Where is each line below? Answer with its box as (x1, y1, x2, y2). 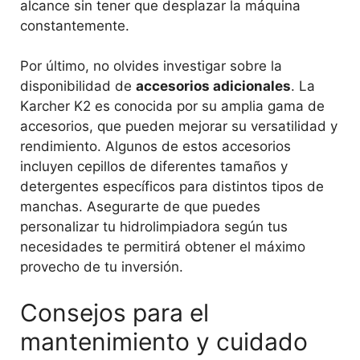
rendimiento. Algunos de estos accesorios (20, 138, 291, 155)
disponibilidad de (20, 78, 136, 95)
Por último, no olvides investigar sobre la (20, 58, 282, 75)
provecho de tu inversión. (20, 259, 183, 276)
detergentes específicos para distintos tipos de (20, 178, 324, 195)
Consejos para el (20, 297, 209, 327)
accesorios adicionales (136, 78, 291, 95)
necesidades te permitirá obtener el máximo (20, 239, 305, 256)
